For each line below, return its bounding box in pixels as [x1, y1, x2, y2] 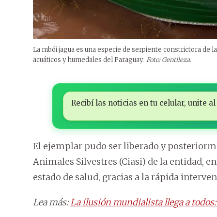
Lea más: [33, 196, 70, 208]
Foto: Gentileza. [146, 55, 191, 64]
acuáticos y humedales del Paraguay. [33, 55, 144, 64]
